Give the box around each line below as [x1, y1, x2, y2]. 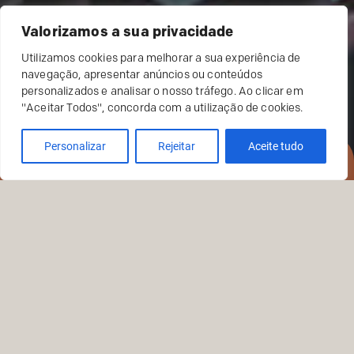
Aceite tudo [247, 140, 303, 153]
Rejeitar [158, 140, 196, 153]
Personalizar [44, 140, 107, 153]
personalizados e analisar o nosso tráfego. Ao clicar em [21, 85, 303, 98]
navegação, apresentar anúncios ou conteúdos [21, 68, 262, 81]
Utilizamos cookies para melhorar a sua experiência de [21, 51, 301, 65]
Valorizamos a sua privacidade [21, 23, 234, 41]
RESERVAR [141, 150, 213, 165]
